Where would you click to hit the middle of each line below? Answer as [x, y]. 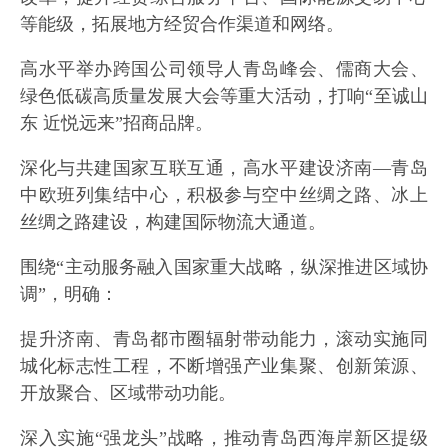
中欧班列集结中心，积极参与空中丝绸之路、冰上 [224, 195]
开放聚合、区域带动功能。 [128, 393]
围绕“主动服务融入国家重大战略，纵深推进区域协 [224, 267]
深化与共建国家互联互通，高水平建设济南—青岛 [224, 168]
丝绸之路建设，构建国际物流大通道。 [173, 222]
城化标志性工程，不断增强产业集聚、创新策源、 [224, 366]
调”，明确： [69, 294]
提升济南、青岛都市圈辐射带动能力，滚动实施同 [224, 339]
